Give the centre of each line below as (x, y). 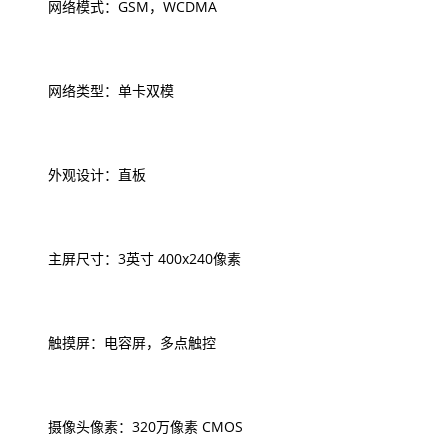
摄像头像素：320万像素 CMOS (131, 426)
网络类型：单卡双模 (97, 90)
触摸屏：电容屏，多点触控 (118, 342)
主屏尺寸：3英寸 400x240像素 (130, 258)
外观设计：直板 (83, 174)
